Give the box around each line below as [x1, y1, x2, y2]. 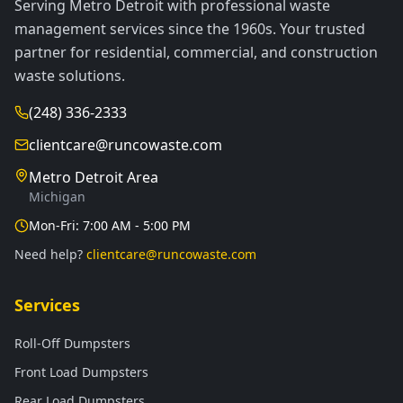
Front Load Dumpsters [14, 363, 148, 381]
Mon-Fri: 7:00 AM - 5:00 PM [29, 217, 191, 234]
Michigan [29, 188, 85, 205]
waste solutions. [14, 66, 125, 85]
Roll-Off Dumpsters [14, 335, 130, 352]
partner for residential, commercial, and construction [14, 42, 378, 62]
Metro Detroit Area [29, 167, 158, 187]
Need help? [14, 246, 83, 263]
